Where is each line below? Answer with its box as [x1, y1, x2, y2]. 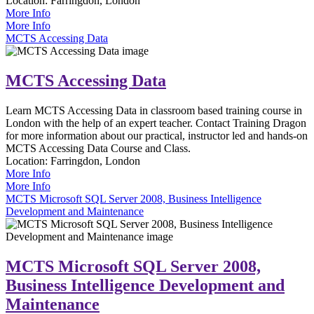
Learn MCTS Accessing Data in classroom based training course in [6, 104, 302, 117]
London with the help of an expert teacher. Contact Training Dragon [6, 117, 306, 130]
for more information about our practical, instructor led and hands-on [6, 130, 308, 142]
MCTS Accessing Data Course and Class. [6, 142, 191, 155]
